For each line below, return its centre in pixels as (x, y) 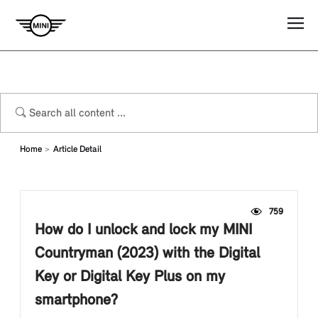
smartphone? (76, 301)
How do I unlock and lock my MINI (143, 230)
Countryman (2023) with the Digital (147, 254)
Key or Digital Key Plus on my (130, 277)
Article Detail (77, 149)
